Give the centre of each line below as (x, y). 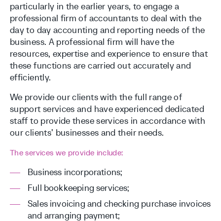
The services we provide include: (67, 152)
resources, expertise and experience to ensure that (109, 54)
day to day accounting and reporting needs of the (108, 30)
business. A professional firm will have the (92, 42)
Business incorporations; (75, 172)
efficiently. (31, 77)
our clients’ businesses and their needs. (87, 132)
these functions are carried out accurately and (101, 65)
